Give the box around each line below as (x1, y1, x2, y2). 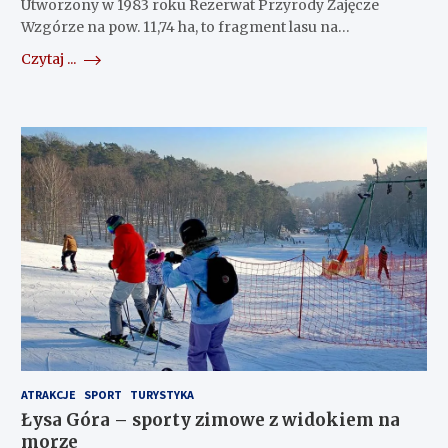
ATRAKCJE (20, 387, 76, 403)
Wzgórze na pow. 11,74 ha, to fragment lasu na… (20, 18, 350, 37)
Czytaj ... (20, 50, 79, 69)
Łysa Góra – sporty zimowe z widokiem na (20, 409, 400, 432)
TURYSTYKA (129, 387, 194, 403)
